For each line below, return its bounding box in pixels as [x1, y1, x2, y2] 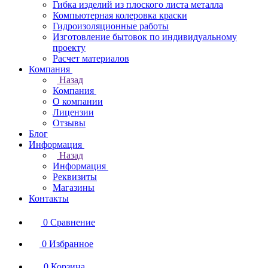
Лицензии [53, 107, 94, 117]
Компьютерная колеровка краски [53, 10, 187, 20]
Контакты [29, 193, 69, 203]
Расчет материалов [53, 53, 129, 63]
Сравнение [50, 217, 95, 227]
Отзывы [53, 118, 86, 128]
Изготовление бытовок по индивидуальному [53, 32, 237, 42]
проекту [53, 42, 86, 53]
